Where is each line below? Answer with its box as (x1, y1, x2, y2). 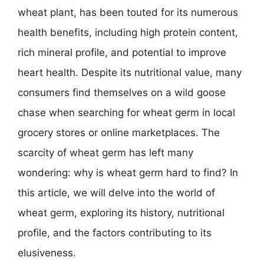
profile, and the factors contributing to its (18, 226, 212, 239)
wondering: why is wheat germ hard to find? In (18, 166, 238, 179)
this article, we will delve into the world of (18, 186, 215, 199)
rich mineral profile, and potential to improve (18, 46, 226, 58)
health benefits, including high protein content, (18, 26, 238, 38)
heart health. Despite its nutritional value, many (18, 66, 242, 78)
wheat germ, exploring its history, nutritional (18, 206, 225, 219)
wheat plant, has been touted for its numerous (18, 6, 238, 18)
